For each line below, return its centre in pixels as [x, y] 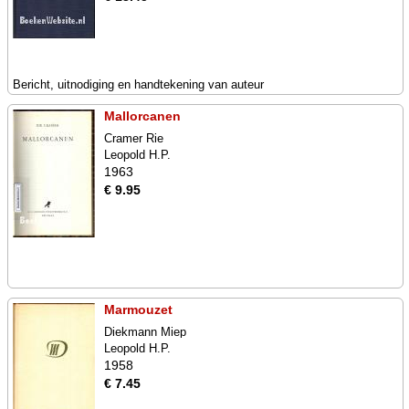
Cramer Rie [134, 138]
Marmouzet [138, 309]
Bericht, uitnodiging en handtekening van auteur [138, 84]
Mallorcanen [142, 116]
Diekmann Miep [145, 332]
